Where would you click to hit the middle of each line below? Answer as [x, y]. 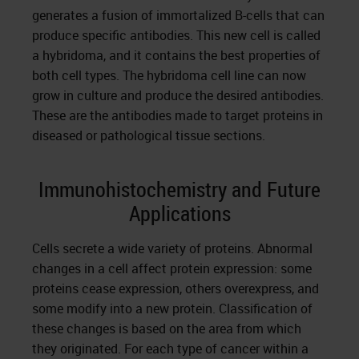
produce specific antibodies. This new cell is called [176, 35]
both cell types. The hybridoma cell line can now [169, 75]
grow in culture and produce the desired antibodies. [178, 95]
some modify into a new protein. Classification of [172, 309]
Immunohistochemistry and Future [179, 190]
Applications [179, 214]
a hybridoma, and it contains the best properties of [176, 55]
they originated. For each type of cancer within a [170, 349]
